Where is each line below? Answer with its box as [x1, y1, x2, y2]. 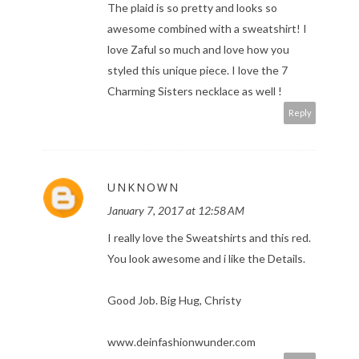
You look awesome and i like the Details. [107, 252, 305, 266]
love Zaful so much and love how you [107, 42, 289, 57]
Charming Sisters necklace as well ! [107, 84, 282, 99]
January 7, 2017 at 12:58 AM [107, 204, 244, 218]
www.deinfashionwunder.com [107, 335, 256, 349]
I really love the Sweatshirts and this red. [107, 231, 311, 245]
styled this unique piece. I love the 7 [107, 63, 288, 78]
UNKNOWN [107, 179, 179, 196]
